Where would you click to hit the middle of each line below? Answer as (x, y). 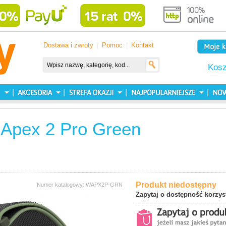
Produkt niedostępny (176, 185)
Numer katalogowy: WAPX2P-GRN (80, 185)
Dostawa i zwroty (68, 45)
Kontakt (143, 45)
